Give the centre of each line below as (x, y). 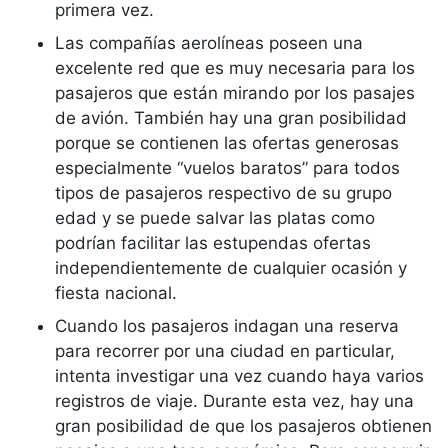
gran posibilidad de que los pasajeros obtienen (243, 426)
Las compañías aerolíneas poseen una (209, 43)
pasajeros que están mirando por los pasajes (235, 93)
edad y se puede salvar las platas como (215, 218)
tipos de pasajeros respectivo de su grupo (223, 193)
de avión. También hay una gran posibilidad (231, 118)
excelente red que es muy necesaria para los (235, 68)
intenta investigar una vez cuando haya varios (239, 376)
